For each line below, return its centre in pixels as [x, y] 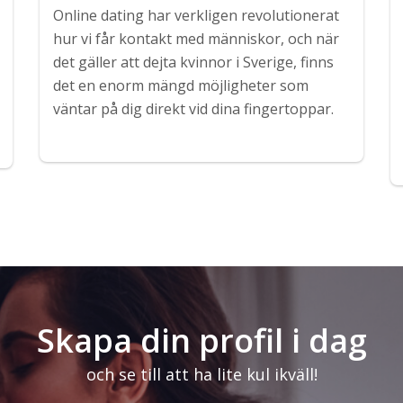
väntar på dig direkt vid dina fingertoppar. [193, 109]
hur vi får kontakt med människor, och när [196, 39]
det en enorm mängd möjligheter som [180, 86]
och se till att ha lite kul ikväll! [201, 375]
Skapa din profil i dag [201, 341]
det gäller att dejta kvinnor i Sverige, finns [193, 63]
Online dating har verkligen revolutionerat [196, 16]
